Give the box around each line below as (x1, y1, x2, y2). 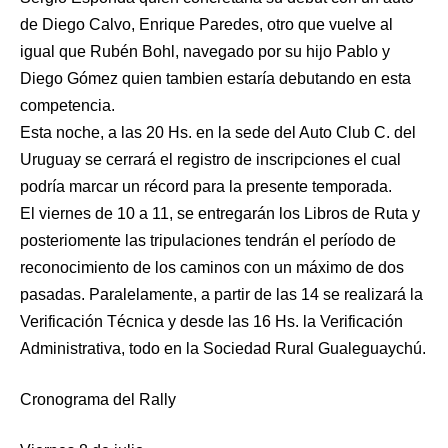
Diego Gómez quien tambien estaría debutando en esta (20, 69, 411, 87)
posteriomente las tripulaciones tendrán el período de (20, 231, 396, 249)
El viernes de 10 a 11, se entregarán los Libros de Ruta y (20, 204, 420, 222)
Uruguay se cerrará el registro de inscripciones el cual (20, 150, 401, 168)
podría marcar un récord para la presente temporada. (20, 177, 392, 195)
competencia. (20, 96, 115, 114)
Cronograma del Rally (20, 390, 176, 408)
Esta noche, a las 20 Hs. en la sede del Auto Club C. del (20, 123, 416, 141)
